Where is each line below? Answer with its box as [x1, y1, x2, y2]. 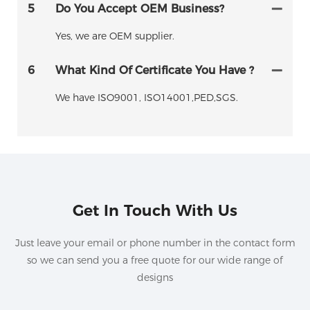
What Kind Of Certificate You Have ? [55, 64, 254, 77]
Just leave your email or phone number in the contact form [15, 236, 295, 249]
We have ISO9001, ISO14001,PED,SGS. [55, 91, 238, 104]
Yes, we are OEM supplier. [55, 30, 174, 43]
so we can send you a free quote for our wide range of [27, 253, 283, 266]
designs [137, 271, 173, 284]
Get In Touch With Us [73, 201, 237, 220]
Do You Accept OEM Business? [55, 2, 224, 16]
